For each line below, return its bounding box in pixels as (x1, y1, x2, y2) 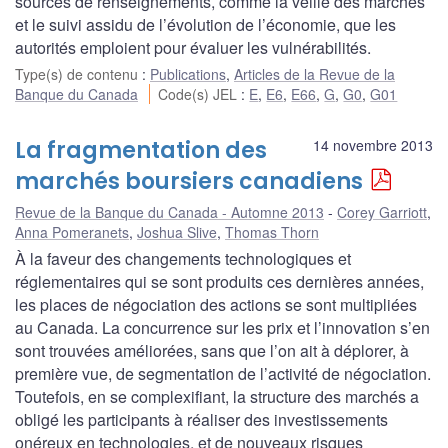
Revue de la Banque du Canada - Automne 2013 (15, 201, 324, 222)
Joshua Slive (137, 221, 217, 242)
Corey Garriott (337, 201, 427, 222)
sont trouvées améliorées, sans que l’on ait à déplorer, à (15, 338, 409, 362)
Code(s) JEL (158, 83, 242, 104)
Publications (150, 63, 226, 84)
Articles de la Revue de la (234, 63, 395, 84)
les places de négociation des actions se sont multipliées (15, 292, 417, 316)
